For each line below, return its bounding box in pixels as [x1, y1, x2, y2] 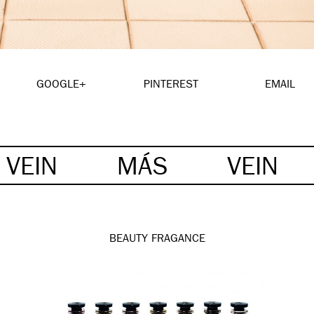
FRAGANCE [151, 234, 205, 246]
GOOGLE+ [36, 80, 87, 92]
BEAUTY [109, 234, 148, 246]
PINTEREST [143, 80, 198, 92]
